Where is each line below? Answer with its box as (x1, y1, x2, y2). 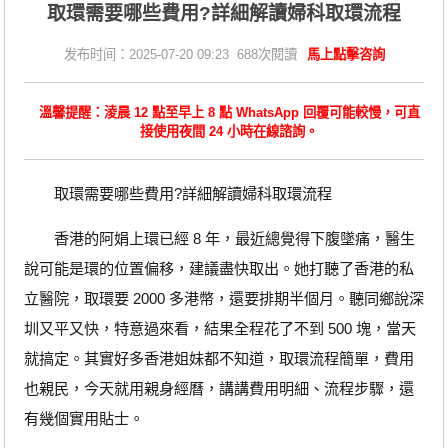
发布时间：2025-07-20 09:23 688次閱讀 (63, 47, 297, 63)
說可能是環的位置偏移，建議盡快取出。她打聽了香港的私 (23, 260, 414, 278)
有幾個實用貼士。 (23, 410, 144, 428)
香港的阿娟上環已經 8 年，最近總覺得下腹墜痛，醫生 (23, 230, 415, 248)
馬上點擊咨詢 (306, 47, 385, 63)
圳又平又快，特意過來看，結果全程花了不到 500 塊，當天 (23, 320, 416, 338)
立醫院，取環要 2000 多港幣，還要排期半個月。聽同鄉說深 (23, 290, 424, 308)
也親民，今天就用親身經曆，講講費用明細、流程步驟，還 (23, 380, 414, 398)
